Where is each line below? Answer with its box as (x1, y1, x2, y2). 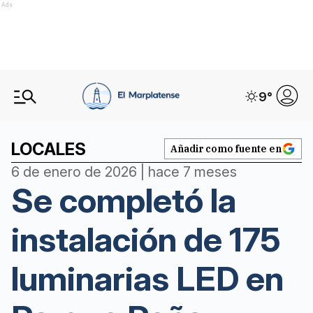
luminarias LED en (11, 258, 284, 299)
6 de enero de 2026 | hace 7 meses (11, 163, 237, 180)
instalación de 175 (11, 219, 280, 260)
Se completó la (11, 180, 236, 221)
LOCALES (11, 139, 86, 159)
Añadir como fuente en (170, 143, 282, 155)
